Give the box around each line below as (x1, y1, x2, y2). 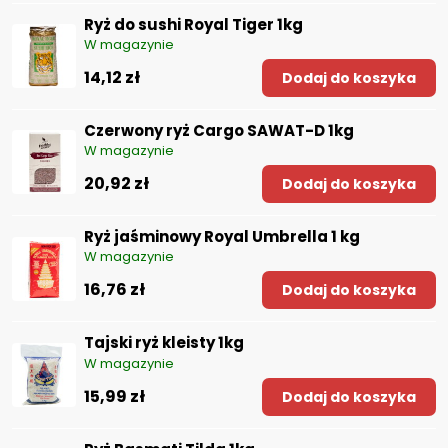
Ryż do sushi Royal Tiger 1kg (84, 13, 303, 35)
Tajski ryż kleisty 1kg (84, 332, 244, 354)
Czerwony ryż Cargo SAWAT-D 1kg (84, 119, 354, 141)
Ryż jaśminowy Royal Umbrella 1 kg (84, 226, 360, 247)
